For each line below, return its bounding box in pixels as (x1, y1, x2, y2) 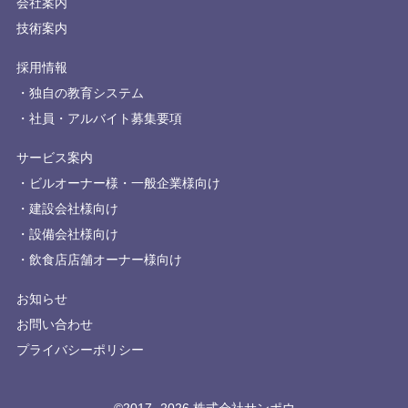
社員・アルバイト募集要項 (28, 110, 182, 126)
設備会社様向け (28, 226, 118, 241)
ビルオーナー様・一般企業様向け (28, 175, 220, 190)
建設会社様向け (28, 200, 118, 216)
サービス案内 (15, 149, 93, 165)
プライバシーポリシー (15, 342, 144, 357)
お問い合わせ (15, 316, 93, 331)
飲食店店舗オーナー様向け (28, 251, 182, 267)
